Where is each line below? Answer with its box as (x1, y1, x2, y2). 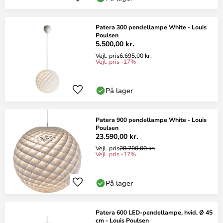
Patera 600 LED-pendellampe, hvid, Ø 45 (96, 208, 213, 216)
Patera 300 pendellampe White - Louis (96, 23, 207, 31)
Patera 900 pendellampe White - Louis (96, 115, 207, 123)
